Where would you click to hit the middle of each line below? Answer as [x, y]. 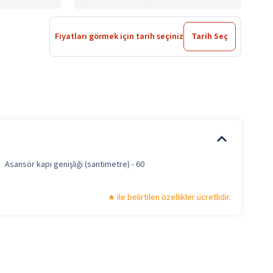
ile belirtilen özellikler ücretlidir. [174, 197]
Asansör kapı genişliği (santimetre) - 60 [74, 165]
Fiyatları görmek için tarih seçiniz [119, 37]
